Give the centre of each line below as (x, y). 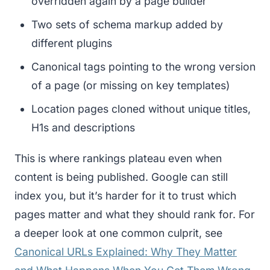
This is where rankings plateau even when (118, 158)
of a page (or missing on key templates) (130, 85)
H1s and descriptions (83, 127)
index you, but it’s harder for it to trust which (125, 195)
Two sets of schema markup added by (127, 24)
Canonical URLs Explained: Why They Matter (126, 251)
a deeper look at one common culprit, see (118, 233)
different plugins (72, 43)
